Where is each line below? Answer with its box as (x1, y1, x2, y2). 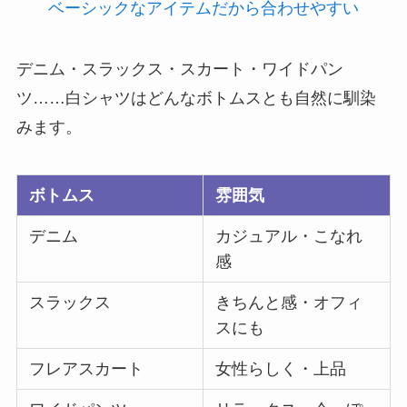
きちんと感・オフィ (215, 293, 363, 313)
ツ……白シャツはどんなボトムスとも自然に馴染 (15, 89, 376, 108)
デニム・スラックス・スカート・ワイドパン (15, 60, 343, 79)
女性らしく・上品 (215, 360, 347, 379)
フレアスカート (29, 360, 144, 379)
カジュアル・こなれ (215, 227, 363, 246)
